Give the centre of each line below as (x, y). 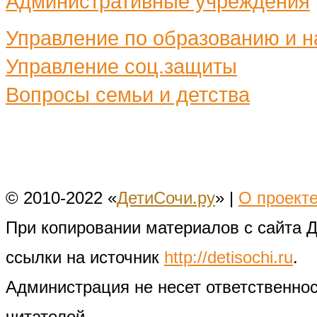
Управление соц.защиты (121, 66)
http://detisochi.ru (229, 257)
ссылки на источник (85, 257)
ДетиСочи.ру (166, 197)
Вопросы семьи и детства (128, 94)
